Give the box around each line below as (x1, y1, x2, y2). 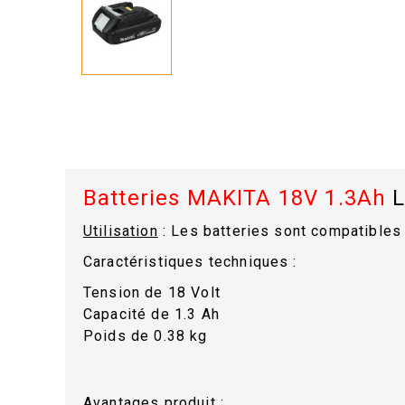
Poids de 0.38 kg (83, 327, 208, 345)
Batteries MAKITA (83, 185, 272, 212)
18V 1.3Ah (271, 185, 387, 212)
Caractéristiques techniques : (83, 253, 297, 271)
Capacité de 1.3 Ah (83, 306, 220, 324)
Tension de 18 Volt (83, 284, 221, 302)
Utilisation (83, 222, 158, 240)
